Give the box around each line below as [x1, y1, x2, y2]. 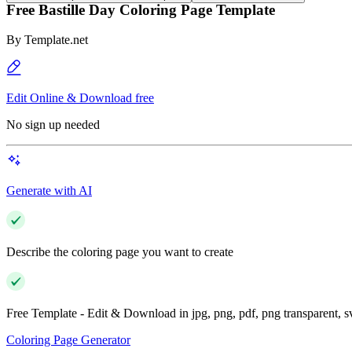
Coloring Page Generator [6, 333, 130, 347]
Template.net [24, 33, 88, 47]
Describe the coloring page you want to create [6, 245, 233, 259]
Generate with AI [6, 184, 92, 198]
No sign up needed [6, 118, 100, 132]
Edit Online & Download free [6, 91, 154, 105]
